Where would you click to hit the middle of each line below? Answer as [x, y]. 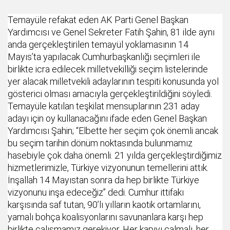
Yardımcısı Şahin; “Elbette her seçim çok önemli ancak [113, 131]
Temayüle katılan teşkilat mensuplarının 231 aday [104, 106]
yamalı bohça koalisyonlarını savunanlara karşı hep [106, 217]
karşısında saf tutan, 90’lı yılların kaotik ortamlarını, [104, 205]
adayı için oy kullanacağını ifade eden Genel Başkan [107, 119]
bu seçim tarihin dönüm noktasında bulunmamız [100, 143]
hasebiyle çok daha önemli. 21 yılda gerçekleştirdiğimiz [115, 156]
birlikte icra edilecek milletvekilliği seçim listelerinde [108, 69]
